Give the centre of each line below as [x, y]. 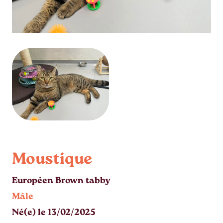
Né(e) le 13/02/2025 [54, 214]
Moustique [52, 161]
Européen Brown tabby [61, 182]
